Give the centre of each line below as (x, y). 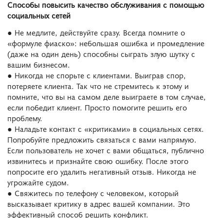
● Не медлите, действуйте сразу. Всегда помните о (96, 32)
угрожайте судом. (38, 182)
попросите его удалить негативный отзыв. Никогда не (102, 171)
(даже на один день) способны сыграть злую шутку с (101, 53)
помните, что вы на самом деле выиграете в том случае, (107, 96)
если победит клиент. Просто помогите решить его (97, 107)
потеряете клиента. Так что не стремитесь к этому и (98, 85)
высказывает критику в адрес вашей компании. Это (99, 203)
